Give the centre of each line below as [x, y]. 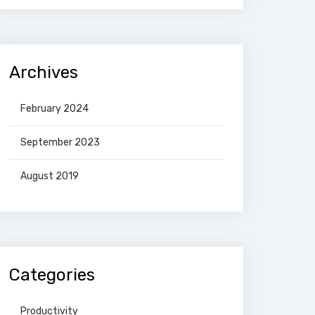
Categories [52, 275]
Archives [44, 72]
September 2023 [60, 142]
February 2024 [54, 109]
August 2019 [50, 176]
